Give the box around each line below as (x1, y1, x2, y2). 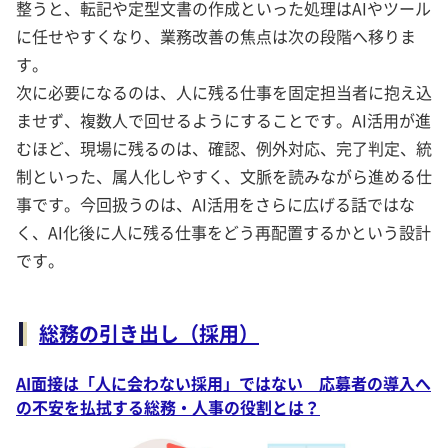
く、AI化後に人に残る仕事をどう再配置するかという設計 (16, 220, 431, 245)
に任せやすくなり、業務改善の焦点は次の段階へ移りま (16, 24, 416, 49)
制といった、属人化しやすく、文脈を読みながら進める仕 (16, 164, 432, 189)
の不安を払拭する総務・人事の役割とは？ (16, 395, 320, 420)
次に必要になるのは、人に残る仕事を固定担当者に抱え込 (16, 80, 432, 105)
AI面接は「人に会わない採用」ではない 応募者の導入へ (16, 371, 431, 396)
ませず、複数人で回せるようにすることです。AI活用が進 (16, 108, 431, 133)
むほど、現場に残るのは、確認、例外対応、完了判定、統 (16, 136, 432, 161)
